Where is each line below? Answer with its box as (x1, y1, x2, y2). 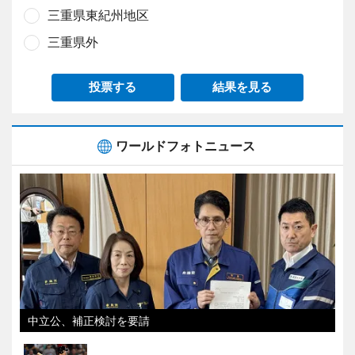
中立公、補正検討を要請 (28, 313, 150, 327)
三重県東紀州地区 (48, 6, 149, 23)
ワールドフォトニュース (116, 137, 255, 154)
